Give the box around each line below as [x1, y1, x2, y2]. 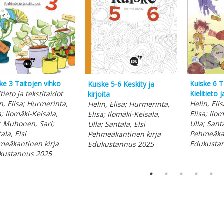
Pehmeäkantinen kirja [87, 129, 161, 139]
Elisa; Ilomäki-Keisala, [87, 109, 160, 119]
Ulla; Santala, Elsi [87, 119, 145, 129]
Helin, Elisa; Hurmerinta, [87, 99, 170, 109]
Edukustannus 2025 [87, 139, 154, 149]
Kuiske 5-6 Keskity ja [87, 79, 154, 89]
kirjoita [87, 89, 110, 99]
